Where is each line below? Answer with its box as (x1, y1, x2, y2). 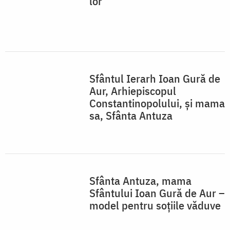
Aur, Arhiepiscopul (89, 83, 176, 99)
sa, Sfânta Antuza (89, 108, 172, 123)
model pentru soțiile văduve (89, 198, 221, 213)
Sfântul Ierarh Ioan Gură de (89, 71, 220, 86)
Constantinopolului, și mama (89, 95, 225, 111)
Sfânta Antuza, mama (89, 173, 191, 188)
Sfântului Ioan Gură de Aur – (89, 185, 225, 201)
